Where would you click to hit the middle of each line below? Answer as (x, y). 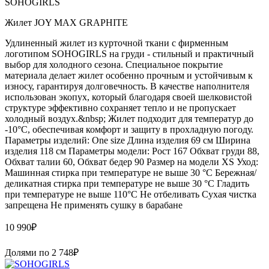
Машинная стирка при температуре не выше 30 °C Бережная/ (131, 172)
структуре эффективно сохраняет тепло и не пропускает (120, 107)
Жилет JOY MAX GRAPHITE (66, 22)
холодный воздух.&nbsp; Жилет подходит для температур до (129, 118)
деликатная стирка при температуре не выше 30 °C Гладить (127, 183)
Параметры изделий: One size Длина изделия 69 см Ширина (128, 140)
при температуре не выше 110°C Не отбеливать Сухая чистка (131, 194)
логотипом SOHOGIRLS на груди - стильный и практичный (129, 53)
